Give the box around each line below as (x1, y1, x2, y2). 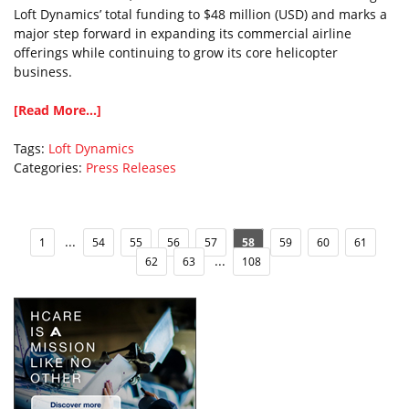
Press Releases (86, 159, 176, 176)
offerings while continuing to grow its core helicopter (14, 44, 338, 61)
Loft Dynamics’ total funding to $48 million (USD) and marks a (14, 5, 387, 23)
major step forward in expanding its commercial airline (14, 25, 351, 42)
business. (14, 63, 72, 80)
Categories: (14, 159, 86, 176)
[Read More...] (14, 101, 101, 119)
